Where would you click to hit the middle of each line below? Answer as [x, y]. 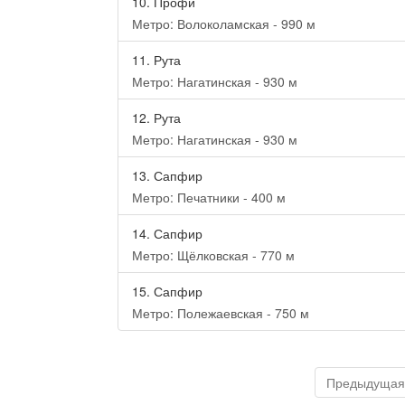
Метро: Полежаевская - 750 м [221, 313]
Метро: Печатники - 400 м [209, 197]
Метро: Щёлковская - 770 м [213, 255]
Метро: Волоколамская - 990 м [224, 24]
